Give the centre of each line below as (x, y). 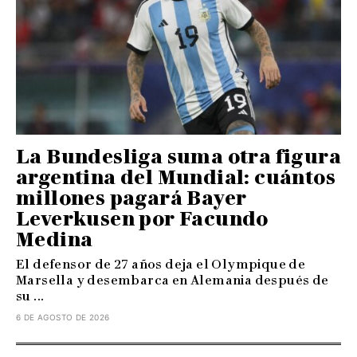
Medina (55, 240)
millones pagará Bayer (131, 198)
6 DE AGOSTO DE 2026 (63, 318)
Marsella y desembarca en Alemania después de (173, 280)
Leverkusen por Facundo (142, 219)
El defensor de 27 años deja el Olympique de (161, 265)
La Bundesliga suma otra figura (178, 157)
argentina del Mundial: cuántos (176, 178)
